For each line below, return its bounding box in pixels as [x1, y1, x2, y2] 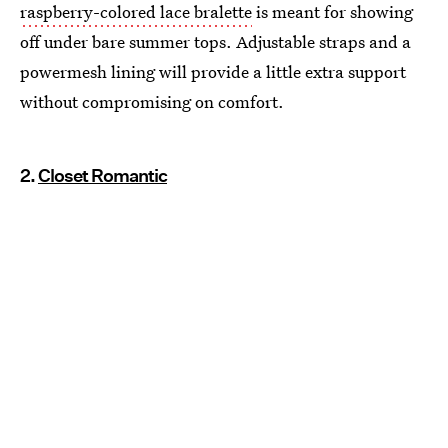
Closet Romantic [38, 165, 167, 187]
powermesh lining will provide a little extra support [20, 60, 406, 84]
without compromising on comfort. [20, 90, 284, 114]
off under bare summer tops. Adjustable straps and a [20, 30, 411, 54]
